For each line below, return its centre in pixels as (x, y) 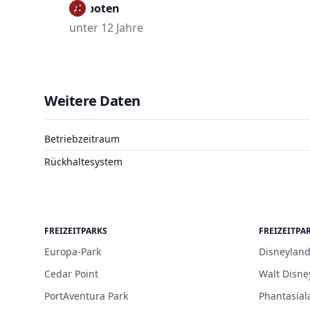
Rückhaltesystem (83, 161)
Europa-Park (73, 251)
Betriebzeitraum (82, 138)
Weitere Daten (92, 100)
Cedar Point (71, 273)
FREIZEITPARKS (76, 230)
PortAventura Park (86, 295)
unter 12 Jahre (106, 27)
